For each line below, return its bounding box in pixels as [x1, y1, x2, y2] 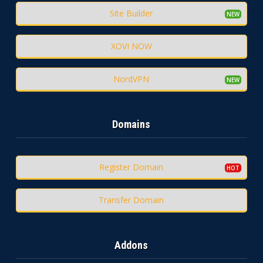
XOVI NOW [110, 41, 152, 52]
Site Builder [110, 8, 153, 19]
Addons [114, 239, 149, 252]
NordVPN [113, 73, 150, 85]
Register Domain [99, 161, 164, 173]
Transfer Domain [99, 194, 164, 206]
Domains [112, 118, 151, 131]
